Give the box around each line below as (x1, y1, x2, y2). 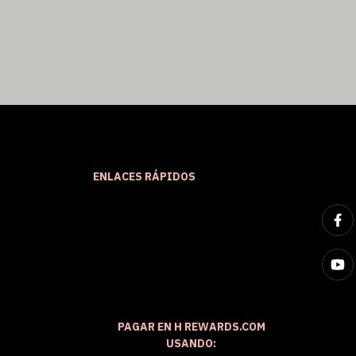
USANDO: (166, 336, 217, 351)
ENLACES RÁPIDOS (93, 169, 195, 184)
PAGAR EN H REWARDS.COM (117, 319, 265, 335)
